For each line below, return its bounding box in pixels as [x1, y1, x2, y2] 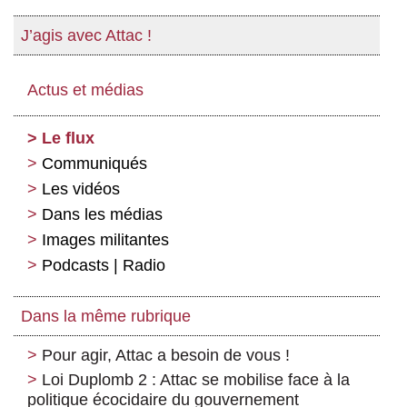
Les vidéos [42, 180, 120, 199]
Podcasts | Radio [42, 256, 165, 275]
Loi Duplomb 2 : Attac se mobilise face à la [42, 371, 350, 390]
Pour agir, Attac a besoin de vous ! [42, 346, 290, 365]
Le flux [42, 129, 94, 148]
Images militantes [42, 231, 169, 250]
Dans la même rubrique [21, 307, 191, 326]
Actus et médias [27, 81, 144, 100]
